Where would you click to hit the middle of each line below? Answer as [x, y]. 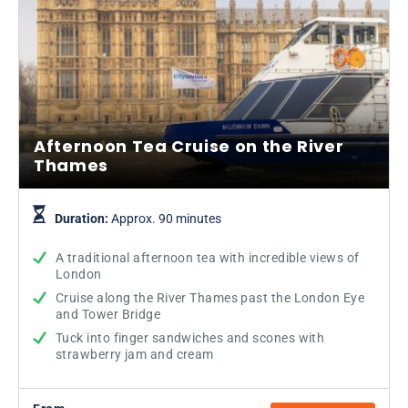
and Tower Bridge [108, 314]
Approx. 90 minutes [166, 218]
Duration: [83, 218]
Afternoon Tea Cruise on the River [189, 146]
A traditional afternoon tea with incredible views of [208, 257]
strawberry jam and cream [135, 354]
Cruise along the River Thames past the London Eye [210, 297]
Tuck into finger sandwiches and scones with [190, 337]
